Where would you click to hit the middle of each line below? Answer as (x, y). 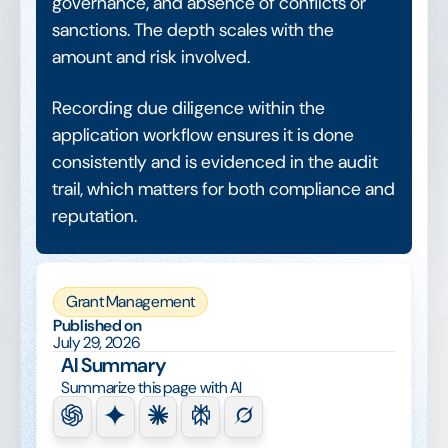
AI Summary (113, 365)
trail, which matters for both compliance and (223, 189)
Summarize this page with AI (152, 387)
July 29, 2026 (96, 342)
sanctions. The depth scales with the (193, 30)
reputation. (94, 216)
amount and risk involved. (151, 57)
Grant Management (131, 301)
